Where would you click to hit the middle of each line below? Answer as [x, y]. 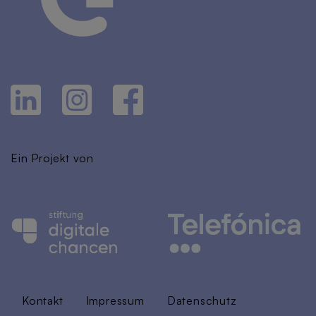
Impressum [115, 300]
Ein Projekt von [52, 158]
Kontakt [43, 300]
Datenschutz [202, 300]
